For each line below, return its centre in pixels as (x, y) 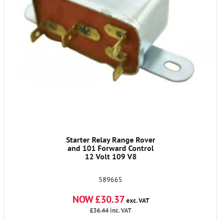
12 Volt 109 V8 (110, 156)
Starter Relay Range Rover (110, 140)
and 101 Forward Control (110, 148)
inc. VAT (120, 210)
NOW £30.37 (98, 199)
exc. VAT (137, 201)
